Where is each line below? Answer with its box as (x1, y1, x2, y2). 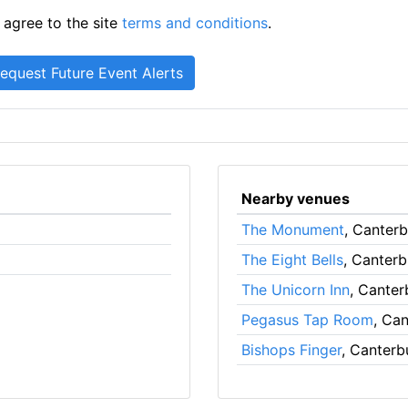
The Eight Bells (240, 250, 343, 269)
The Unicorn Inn (240, 280, 350, 299)
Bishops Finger (240, 340, 342, 359)
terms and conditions (122, 13, 269, 32)
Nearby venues (240, 189, 350, 208)
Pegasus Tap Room (240, 310, 373, 329)
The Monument (240, 219, 344, 239)
